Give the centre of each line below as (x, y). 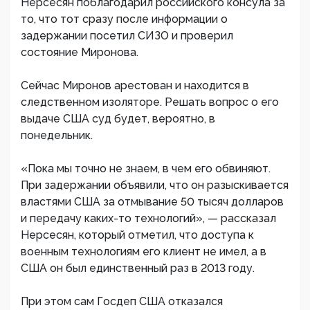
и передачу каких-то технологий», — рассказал (148, 218)
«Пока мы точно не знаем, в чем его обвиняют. (146, 168)
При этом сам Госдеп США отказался (122, 301)
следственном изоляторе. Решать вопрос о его (150, 102)
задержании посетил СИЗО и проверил (127, 36)
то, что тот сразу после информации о (124, 19)
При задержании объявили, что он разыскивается (155, 185)
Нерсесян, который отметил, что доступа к (137, 235)
